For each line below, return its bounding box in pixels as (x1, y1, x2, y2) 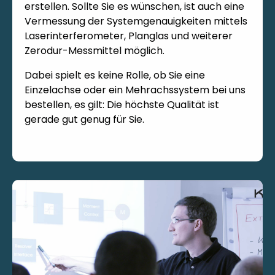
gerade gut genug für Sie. (25, 112, 144, 126)
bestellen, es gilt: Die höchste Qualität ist (25, 97, 219, 112)
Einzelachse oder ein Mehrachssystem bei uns (25, 82, 246, 97)
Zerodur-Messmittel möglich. (25, 43, 165, 58)
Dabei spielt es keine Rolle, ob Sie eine (25, 68, 205, 82)
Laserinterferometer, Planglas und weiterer (25, 28, 233, 43)
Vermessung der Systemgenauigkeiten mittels (25, 14, 247, 28)
